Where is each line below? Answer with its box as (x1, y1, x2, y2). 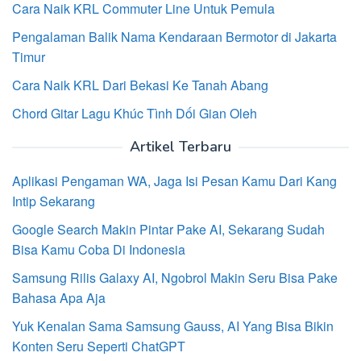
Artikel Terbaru (130, 136, 231, 156)
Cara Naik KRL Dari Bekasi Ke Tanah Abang (12, 75, 268, 94)
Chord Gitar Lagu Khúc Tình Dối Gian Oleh (12, 103, 257, 122)
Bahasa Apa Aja (12, 288, 106, 307)
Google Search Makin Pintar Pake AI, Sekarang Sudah (12, 219, 325, 239)
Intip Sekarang (12, 191, 95, 210)
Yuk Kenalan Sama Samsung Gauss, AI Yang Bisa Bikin (12, 316, 334, 335)
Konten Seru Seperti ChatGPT (12, 336, 185, 355)
